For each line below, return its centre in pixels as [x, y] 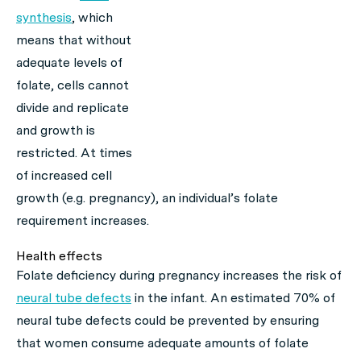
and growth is [56, 130]
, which [92, 17]
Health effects [59, 256]
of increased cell [64, 175]
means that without [74, 40]
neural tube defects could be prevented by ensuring [168, 320]
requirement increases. [83, 220]
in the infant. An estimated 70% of [233, 298]
